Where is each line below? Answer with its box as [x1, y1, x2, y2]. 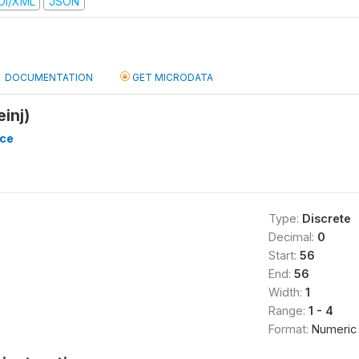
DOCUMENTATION [5, 71, 93, 83]
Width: [268, 285, 305, 299]
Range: [268, 304, 309, 317]
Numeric [311, 322, 357, 336]
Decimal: [268, 230, 317, 244]
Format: [268, 322, 312, 336]
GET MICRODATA [130, 71, 213, 83]
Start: [268, 248, 300, 262]
